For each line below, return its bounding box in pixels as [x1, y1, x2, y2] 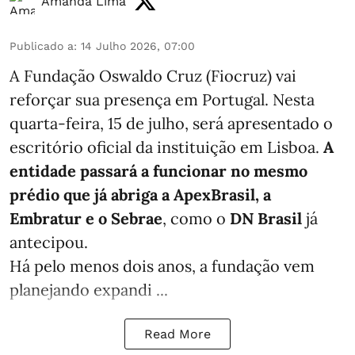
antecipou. [10, 231, 88, 252]
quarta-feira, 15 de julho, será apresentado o [10, 113, 333, 133]
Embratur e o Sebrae [10, 208, 162, 228]
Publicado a [10, 39, 74, 52]
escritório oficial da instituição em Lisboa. [10, 136, 323, 157]
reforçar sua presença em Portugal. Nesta [10, 89, 315, 109]
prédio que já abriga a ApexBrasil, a [10, 184, 271, 204]
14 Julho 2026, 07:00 [81, 39, 195, 52]
